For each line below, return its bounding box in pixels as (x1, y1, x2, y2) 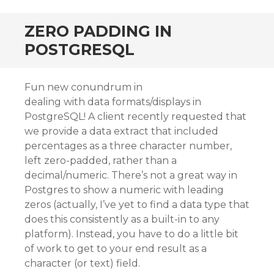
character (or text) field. (24, 257, 140, 269)
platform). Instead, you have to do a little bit (24, 228, 239, 240)
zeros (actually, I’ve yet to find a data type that (24, 199, 250, 210)
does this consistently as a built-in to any (24, 213, 220, 225)
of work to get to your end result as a (24, 243, 207, 254)
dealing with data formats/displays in (24, 96, 201, 108)
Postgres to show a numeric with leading (24, 184, 224, 196)
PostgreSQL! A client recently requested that (24, 111, 246, 122)
